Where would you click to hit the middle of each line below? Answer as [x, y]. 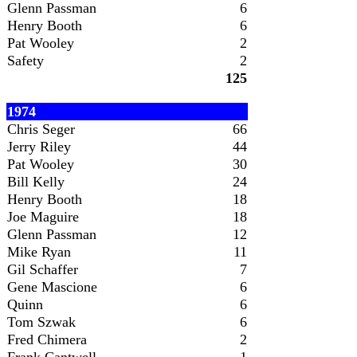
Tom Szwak [41, 322]
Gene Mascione [52, 287]
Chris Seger [41, 129]
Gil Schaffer [43, 269]
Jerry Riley [39, 147]
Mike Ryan [39, 252]
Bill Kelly [36, 182]
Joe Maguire [43, 217]
